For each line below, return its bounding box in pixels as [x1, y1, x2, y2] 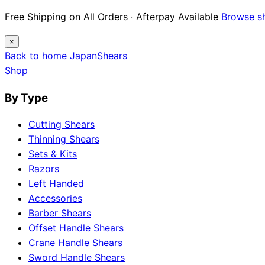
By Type [5, 91, 48, 105]
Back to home [5, 50, 67, 62]
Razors [28, 163, 59, 175]
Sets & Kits [28, 148, 77, 160]
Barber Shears [28, 207, 91, 219]
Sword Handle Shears [28, 251, 125, 264]
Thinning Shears [28, 133, 99, 146]
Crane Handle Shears [28, 237, 122, 249]
